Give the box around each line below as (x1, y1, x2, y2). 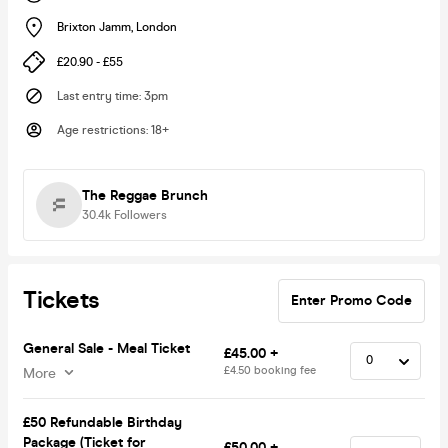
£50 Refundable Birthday (23, 413, 182, 431)
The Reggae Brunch (82, 186, 208, 204)
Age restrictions (57, 122, 146, 137)
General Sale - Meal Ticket (23, 339, 190, 357)
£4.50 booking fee (224, 363, 316, 377)
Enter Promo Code (291, 291, 412, 309)
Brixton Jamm (57, 20, 131, 35)
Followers (114, 207, 167, 222)
